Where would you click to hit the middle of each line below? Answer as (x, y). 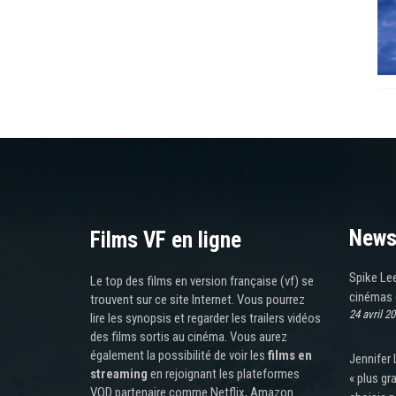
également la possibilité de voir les (179, 355)
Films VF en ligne (166, 240)
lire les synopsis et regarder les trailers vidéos (206, 318)
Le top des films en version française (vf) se (202, 281)
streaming (119, 373)
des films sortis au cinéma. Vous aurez (189, 336)
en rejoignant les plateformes (224, 373)
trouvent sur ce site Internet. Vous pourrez (198, 299)
